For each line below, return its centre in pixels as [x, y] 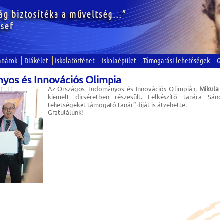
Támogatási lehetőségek [176, 60]
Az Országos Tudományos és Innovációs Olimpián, [124, 89]
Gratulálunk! [66, 112]
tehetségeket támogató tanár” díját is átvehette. [117, 105]
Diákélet [36, 60]
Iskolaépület [119, 60]
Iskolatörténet [75, 60]
